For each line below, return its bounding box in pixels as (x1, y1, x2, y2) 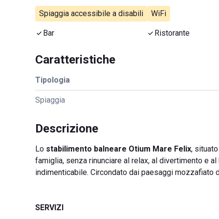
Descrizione (35, 122, 98, 135)
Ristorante (154, 28, 190, 38)
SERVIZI (35, 203, 64, 212)
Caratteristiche (35, 53, 115, 66)
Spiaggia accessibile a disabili (39, 9, 143, 18)
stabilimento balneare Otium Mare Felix (46, 144, 191, 153)
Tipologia (35, 75, 70, 85)
